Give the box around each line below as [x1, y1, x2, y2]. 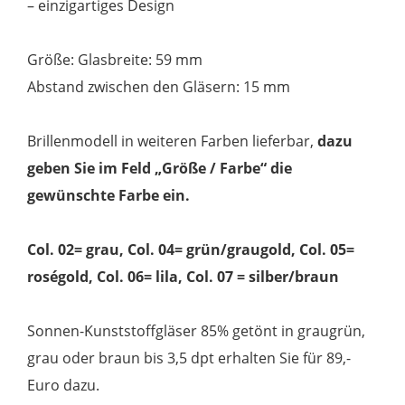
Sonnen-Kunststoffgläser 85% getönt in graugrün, [27, 320, 366, 341]
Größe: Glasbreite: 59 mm [27, 49, 203, 70]
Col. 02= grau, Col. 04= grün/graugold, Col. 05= [27, 239, 355, 259]
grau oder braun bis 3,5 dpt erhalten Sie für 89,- [27, 347, 352, 368]
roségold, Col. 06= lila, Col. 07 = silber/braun [27, 266, 340, 287]
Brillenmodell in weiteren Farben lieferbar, [27, 130, 318, 151]
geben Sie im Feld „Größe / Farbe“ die [27, 157, 293, 178]
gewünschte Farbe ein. [27, 184, 191, 205]
